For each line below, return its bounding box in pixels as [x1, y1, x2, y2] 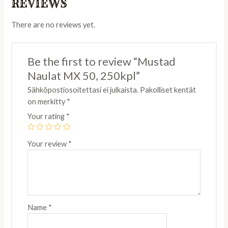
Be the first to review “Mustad [27, 54, 176, 68]
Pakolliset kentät [139, 85, 196, 94]
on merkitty [27, 97, 67, 106]
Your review [27, 139, 68, 148]
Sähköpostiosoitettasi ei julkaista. [27, 85, 138, 94]
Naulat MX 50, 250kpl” [27, 68, 140, 82]
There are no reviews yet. [11, 20, 96, 29]
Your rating [27, 111, 66, 121]
